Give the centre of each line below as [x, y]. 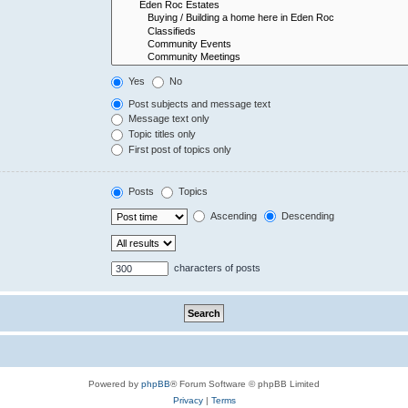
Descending [307, 215]
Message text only [168, 119]
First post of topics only [179, 149]
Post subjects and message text [199, 103]
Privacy [188, 400]
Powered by [115, 383]
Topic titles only [161, 134]
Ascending [233, 215]
